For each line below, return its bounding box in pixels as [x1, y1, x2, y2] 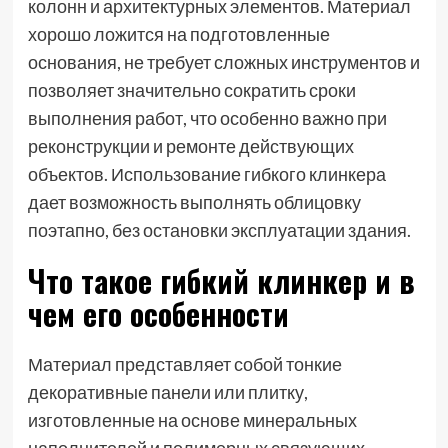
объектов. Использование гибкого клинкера [27, 162, 386, 185]
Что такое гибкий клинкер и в [27, 257, 415, 303]
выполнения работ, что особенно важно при [27, 106, 387, 129]
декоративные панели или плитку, [27, 380, 308, 403]
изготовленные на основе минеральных [27, 408, 357, 431]
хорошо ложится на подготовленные [27, 22, 330, 45]
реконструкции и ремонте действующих [27, 134, 354, 157]
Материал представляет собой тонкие [27, 352, 342, 375]
